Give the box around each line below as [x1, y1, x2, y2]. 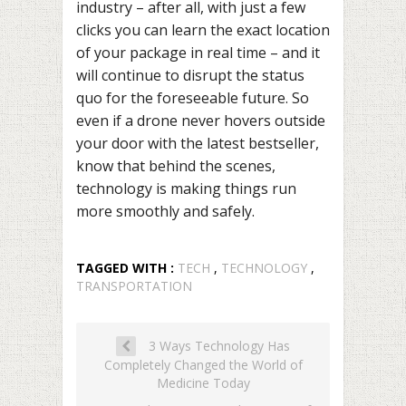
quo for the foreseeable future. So [76, 87, 309, 108]
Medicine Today [156, 373, 250, 391]
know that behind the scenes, [76, 155, 275, 176]
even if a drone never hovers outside [76, 110, 325, 130]
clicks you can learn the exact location [76, 19, 330, 40]
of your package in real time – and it [76, 42, 320, 63]
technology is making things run [76, 178, 296, 198]
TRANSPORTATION [76, 276, 192, 295]
